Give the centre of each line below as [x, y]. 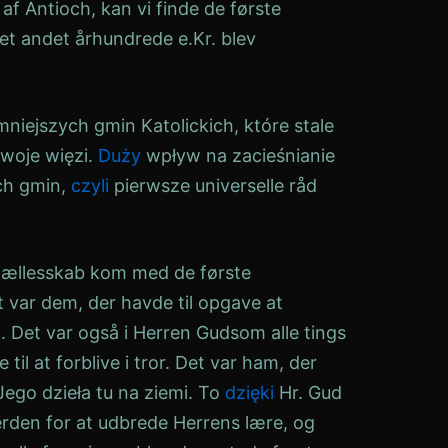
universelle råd [256, 185]
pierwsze [152, 185]
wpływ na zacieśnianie [238, 155]
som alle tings [288, 332]
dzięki [249, 392]
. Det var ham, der [241, 362]
